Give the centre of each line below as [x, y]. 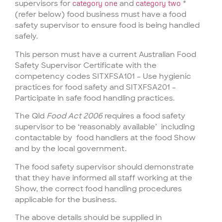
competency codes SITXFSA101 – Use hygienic [103, 76]
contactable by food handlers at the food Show [105, 138]
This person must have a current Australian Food [106, 54]
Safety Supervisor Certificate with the [86, 65]
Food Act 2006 [75, 116]
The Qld [31, 116]
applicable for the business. [66, 199]
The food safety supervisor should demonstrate [104, 167]
